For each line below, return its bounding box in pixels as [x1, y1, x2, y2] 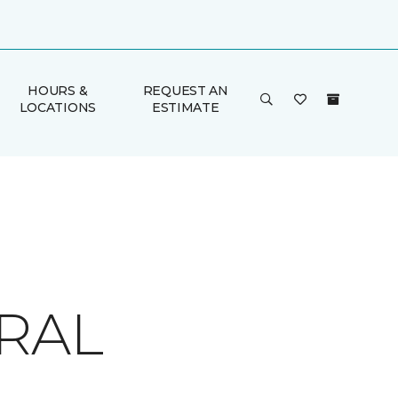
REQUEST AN [142, 83, 228, 99]
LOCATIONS [19, 99, 97, 115]
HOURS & [28, 83, 88, 99]
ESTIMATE [151, 99, 219, 115]
